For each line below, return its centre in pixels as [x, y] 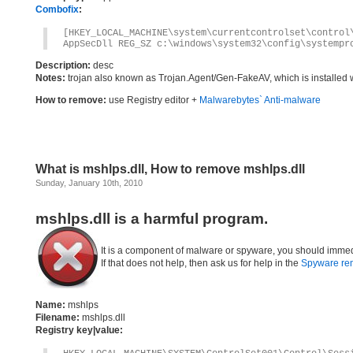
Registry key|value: [79, 330]
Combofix [57, 9]
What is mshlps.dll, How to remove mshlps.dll [170, 169]
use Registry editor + [153, 100]
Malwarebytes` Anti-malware [260, 100]
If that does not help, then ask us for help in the [201, 263]
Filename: [58, 318]
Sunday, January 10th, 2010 [89, 183]
